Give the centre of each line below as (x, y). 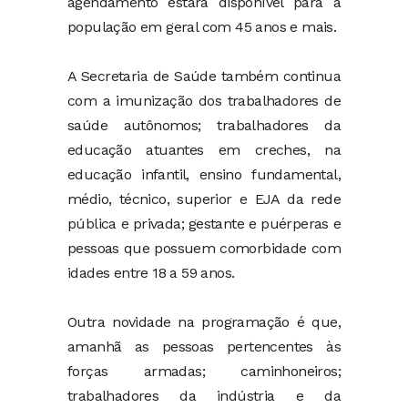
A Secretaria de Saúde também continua (204, 76)
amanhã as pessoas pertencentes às (204, 347)
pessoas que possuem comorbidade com (204, 249)
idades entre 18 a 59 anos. (151, 273)
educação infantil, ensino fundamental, (204, 175)
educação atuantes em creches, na (204, 150)
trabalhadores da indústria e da (204, 396)
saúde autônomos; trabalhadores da (204, 126)
